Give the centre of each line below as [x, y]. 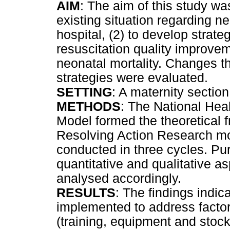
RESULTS [86, 193]
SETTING [84, 92]
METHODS [89, 107]
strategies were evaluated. [132, 78]
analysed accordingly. [119, 179]
